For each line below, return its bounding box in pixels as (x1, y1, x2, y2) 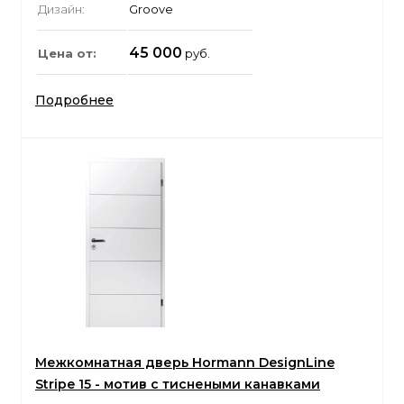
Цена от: (38, 46, 96, 61)
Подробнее (35, 92, 114, 109)
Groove (129, 2, 173, 17)
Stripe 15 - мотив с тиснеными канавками (35, 376, 320, 393)
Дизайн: (38, 2, 85, 17)
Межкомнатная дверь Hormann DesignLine (35, 354, 335, 372)
